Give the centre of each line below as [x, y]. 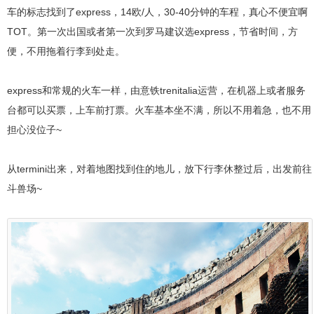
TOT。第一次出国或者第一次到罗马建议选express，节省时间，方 [152, 31]
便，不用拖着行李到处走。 [66, 51]
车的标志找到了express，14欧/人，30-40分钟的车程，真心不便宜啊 [157, 12]
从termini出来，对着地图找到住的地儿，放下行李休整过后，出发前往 [159, 169]
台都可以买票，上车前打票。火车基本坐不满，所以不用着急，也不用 [159, 110]
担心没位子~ [34, 129]
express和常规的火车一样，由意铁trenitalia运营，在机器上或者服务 [156, 90]
